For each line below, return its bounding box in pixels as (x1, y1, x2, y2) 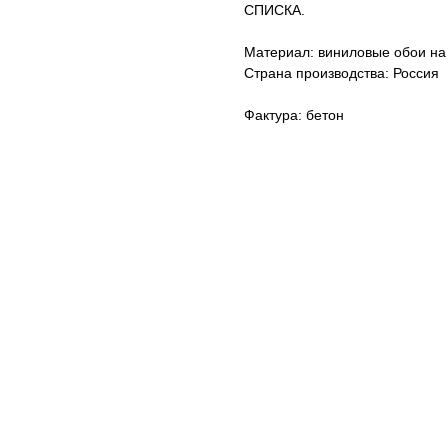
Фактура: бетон (244, 107, 344, 124)
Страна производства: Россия (244, 65, 439, 82)
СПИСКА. (244, 2, 305, 19)
